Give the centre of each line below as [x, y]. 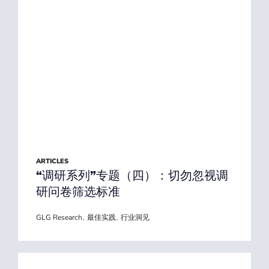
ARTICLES [52, 161]
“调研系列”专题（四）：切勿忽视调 [132, 175]
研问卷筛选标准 [78, 192]
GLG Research [59, 217]
